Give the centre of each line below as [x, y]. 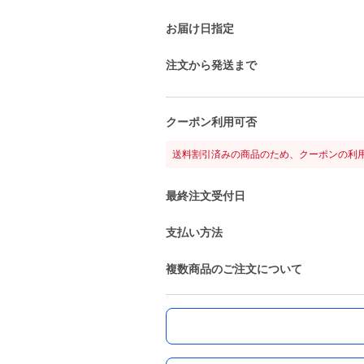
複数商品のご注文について [234, 269]
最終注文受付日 [206, 196]
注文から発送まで [211, 65]
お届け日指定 [200, 28]
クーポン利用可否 [211, 122]
